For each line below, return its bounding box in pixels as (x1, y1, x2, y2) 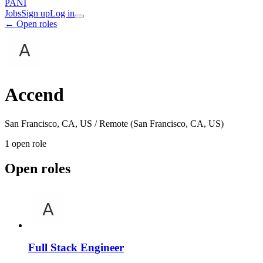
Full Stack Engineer (28, 241, 124, 254)
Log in (50, 8, 75, 18)
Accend (5, 84, 64, 106)
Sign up (21, 8, 50, 18)
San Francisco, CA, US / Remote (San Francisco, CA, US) (5, 118, 224, 129)
